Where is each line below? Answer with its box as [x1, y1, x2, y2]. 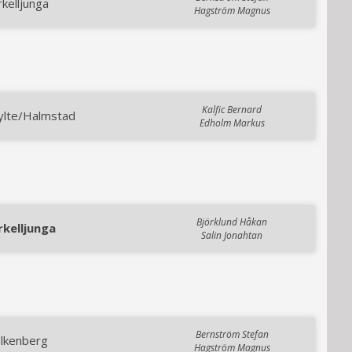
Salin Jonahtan [201, 229, 262, 242]
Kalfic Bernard [202, 103, 262, 116]
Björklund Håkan [196, 215, 267, 229]
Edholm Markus [199, 116, 265, 130]
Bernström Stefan [195, 328, 269, 341]
